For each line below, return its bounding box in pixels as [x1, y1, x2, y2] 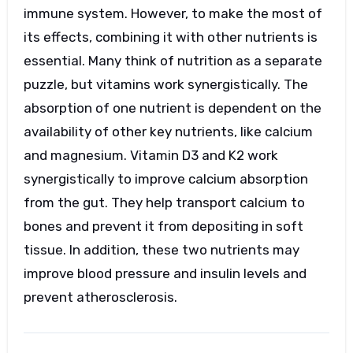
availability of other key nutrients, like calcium [23, 123, 313, 139]
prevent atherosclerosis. [23, 288, 180, 305]
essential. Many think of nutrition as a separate [23, 52, 322, 69]
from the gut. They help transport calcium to [23, 194, 305, 210]
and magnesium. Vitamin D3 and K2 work [23, 147, 278, 163]
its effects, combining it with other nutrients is [23, 28, 318, 45]
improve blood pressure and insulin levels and [23, 265, 307, 281]
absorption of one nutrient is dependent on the [23, 99, 321, 116]
